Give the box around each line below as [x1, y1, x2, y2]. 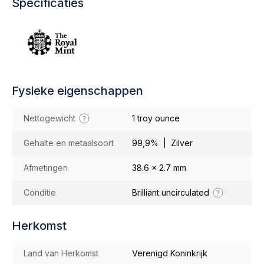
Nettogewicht [24, 113, 78, 123]
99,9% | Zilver [132, 138, 193, 148]
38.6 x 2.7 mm [132, 163, 186, 173]
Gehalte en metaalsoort [24, 138, 114, 148]
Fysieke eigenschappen [12, 84, 143, 98]
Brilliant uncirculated [132, 187, 212, 197]
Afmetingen [24, 163, 68, 173]
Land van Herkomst [24, 248, 98, 258]
